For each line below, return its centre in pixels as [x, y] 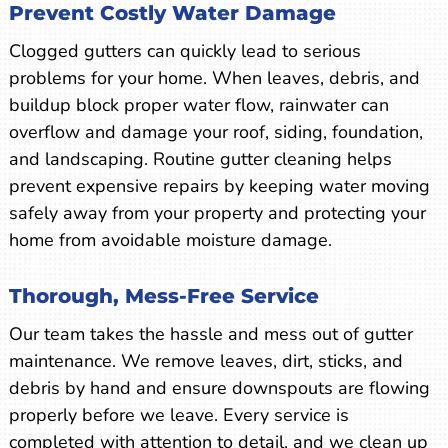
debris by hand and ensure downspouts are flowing [219, 388]
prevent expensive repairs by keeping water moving [219, 186]
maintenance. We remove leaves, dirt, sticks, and [205, 361]
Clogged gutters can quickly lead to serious [184, 51]
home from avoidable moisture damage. [170, 240]
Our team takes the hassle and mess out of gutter [210, 334]
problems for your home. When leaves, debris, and [214, 78]
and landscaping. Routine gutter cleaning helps [200, 159]
